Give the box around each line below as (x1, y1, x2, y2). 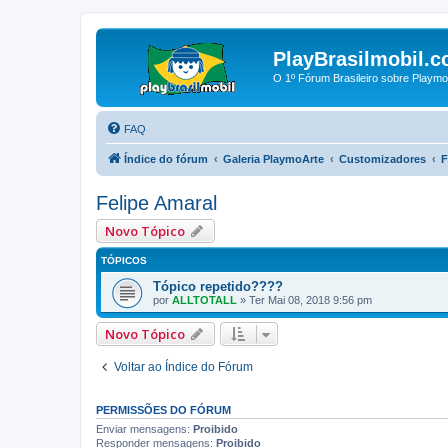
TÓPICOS (101, 254, 147, 266)
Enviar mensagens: (96, 422, 193, 435)
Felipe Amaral (96, 191, 217, 214)
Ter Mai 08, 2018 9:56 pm (249, 293, 372, 306)
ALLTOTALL (172, 293, 237, 306)
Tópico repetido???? (153, 278, 283, 294)
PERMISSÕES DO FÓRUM (96, 403, 231, 416)
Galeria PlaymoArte (223, 152, 324, 165)
